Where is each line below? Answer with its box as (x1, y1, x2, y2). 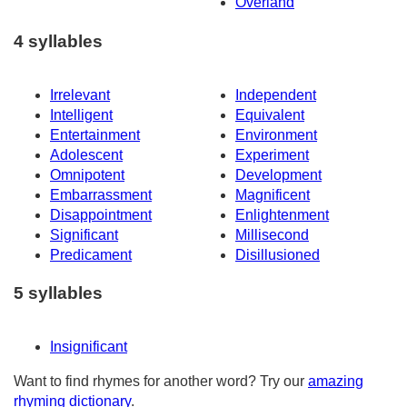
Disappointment (50, 206, 152, 223)
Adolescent (50, 146, 123, 163)
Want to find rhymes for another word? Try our (14, 373, 308, 390)
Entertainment (50, 126, 140, 143)
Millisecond (235, 226, 309, 243)
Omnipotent (50, 166, 124, 183)
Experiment (235, 146, 309, 163)
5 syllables (14, 283, 103, 303)
